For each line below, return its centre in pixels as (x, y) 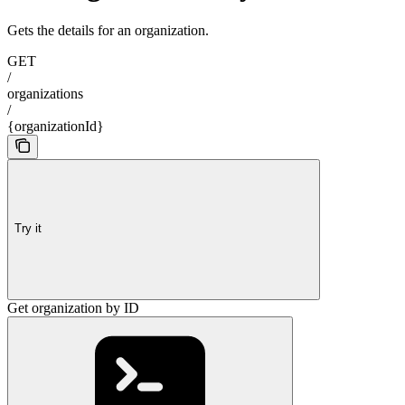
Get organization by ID (73, 307)
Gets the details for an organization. (108, 30)
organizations (45, 93)
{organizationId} (56, 126)
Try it (28, 229)
